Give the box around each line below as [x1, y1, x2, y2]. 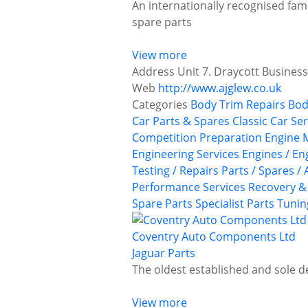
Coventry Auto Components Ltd [132, 229, 296, 245]
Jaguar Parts [132, 245, 195, 261]
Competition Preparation [132, 130, 262, 146]
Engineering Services [132, 146, 239, 162]
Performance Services [132, 179, 245, 195]
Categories [132, 97, 188, 113]
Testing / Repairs [132, 163, 219, 179]
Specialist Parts [195, 196, 274, 212]
